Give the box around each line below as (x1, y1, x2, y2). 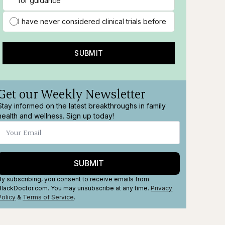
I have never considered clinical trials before (18, 17, 167, 26)
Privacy (151, 184, 173, 192)
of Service (42, 193, 74, 201)
